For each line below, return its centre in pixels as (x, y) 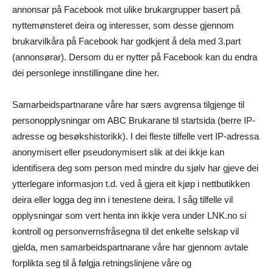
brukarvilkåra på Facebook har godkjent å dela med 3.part (126, 41)
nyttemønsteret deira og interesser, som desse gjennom (123, 26)
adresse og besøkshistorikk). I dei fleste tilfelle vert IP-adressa (136, 136)
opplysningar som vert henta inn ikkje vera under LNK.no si (129, 216)
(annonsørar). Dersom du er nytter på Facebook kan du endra (135, 57)
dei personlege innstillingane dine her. (86, 73)
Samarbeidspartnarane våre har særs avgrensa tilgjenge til (128, 105)
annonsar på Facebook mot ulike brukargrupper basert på (126, 10)
